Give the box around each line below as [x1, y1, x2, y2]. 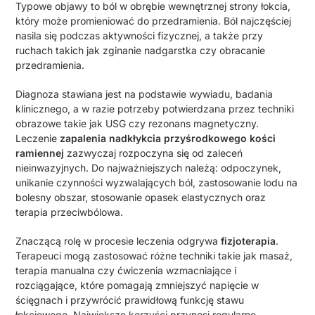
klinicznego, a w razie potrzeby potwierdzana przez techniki [15, 103, 295, 115]
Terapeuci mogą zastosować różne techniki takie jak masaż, [15, 250, 293, 262]
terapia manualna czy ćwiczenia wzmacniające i [15, 264, 237, 277]
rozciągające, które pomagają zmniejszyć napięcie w [15, 279, 259, 292]
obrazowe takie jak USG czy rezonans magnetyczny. [15, 117, 259, 130]
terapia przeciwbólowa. [15, 206, 124, 219]
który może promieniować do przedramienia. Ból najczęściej [15, 15, 292, 27]
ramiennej [15, 147, 65, 160]
